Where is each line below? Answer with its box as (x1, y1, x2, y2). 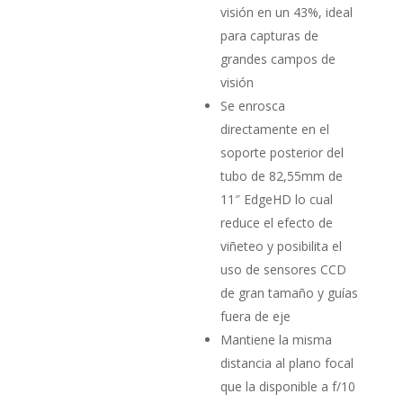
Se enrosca (220, 96, 286, 114)
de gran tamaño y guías (220, 283, 359, 301)
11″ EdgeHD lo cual (220, 190, 334, 208)
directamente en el (220, 120, 330, 138)
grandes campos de (220, 49, 336, 67)
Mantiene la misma (220, 330, 333, 348)
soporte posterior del (220, 143, 345, 161)
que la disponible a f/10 (220, 377, 356, 395)
